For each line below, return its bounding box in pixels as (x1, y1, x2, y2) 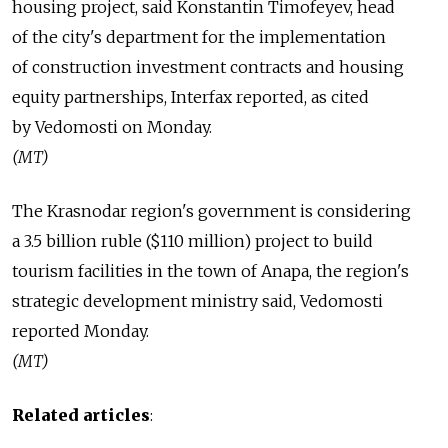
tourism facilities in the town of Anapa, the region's (12, 261, 409, 282)
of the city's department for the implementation (12, 27, 386, 48)
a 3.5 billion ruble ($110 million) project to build (12, 231, 373, 252)
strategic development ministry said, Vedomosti (12, 291, 383, 312)
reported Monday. (12, 321, 149, 342)
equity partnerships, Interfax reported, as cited (12, 87, 369, 108)
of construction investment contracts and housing (12, 57, 404, 78)
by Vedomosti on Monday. (12, 117, 212, 138)
